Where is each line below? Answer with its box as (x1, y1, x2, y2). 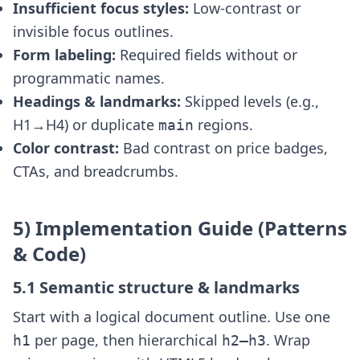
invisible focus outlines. (13, 22, 174, 41)
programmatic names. (13, 68, 165, 88)
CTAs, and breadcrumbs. (13, 162, 178, 181)
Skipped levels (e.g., (181, 92, 319, 111)
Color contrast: (13, 138, 119, 157)
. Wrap (266, 330, 310, 350)
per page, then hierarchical (31, 330, 222, 350)
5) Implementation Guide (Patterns (13, 215, 347, 241)
